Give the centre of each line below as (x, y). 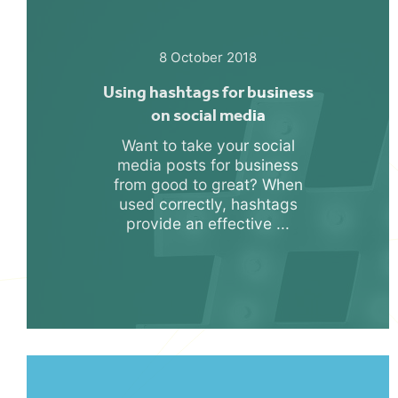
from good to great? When (208, 184)
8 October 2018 (208, 57)
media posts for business (208, 164)
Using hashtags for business (208, 92)
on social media (208, 115)
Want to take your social (208, 145)
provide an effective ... (208, 223)
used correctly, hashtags (208, 203)
